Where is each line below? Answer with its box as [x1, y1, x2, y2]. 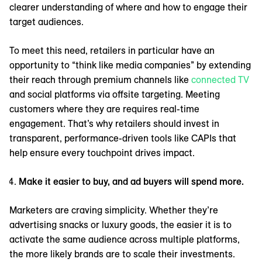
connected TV [191, 74, 249, 86]
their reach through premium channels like [9, 74, 191, 86]
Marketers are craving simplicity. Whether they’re [9, 204, 218, 216]
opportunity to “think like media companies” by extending [9, 59, 251, 71]
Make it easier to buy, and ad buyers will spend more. [19, 175, 244, 188]
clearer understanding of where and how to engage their [9, 1, 247, 13]
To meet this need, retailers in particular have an [9, 44, 215, 57]
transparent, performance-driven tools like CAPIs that [9, 132, 236, 144]
